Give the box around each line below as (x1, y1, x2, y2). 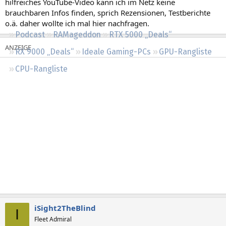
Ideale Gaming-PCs (82, 46, 151, 56)
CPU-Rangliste (15, 64, 68, 74)
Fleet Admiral (34, 214, 72, 223)
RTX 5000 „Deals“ (109, 29, 172, 39)
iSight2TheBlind (34, 202, 96, 213)
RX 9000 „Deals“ (15, 46, 74, 56)
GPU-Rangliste (159, 46, 212, 56)
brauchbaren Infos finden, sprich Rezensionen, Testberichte (5, 7, 210, 18)
